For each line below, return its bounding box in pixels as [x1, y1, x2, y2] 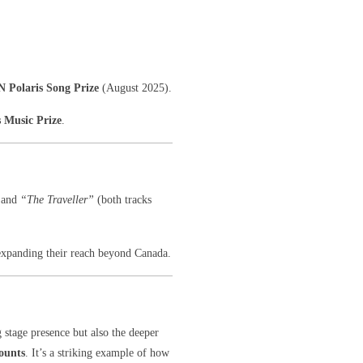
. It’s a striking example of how [25, 347, 169, 360]
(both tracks [94, 194, 152, 207]
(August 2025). [99, 82, 173, 95]
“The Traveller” [20, 194, 95, 207]
